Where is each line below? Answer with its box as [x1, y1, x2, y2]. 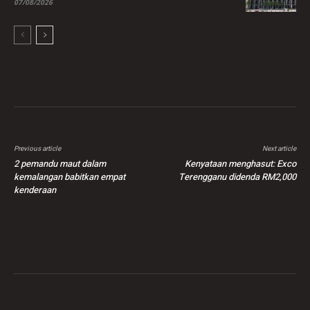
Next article [262, 144, 296, 154]
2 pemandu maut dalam [14, 157, 106, 171]
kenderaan [14, 183, 56, 197]
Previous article [14, 144, 61, 154]
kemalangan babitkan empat [14, 170, 125, 184]
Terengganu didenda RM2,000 [178, 170, 296, 184]
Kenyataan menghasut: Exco [184, 157, 296, 171]
